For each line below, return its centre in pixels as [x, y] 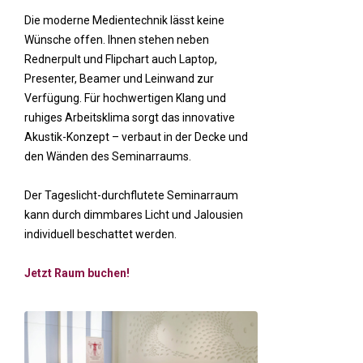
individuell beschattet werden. [100, 234]
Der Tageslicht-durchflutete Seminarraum [131, 195]
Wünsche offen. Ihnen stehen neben [117, 39]
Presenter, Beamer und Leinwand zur [119, 78]
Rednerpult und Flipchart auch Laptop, [121, 59]
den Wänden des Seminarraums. [108, 156]
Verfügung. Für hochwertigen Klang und [125, 98]
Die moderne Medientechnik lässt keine [124, 20]
